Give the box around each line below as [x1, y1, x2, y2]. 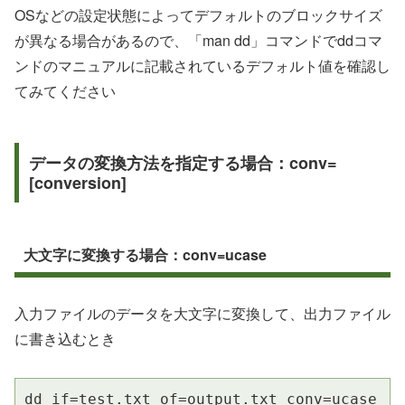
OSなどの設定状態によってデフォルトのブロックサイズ [14, 4, 382, 25]
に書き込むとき [14, 328, 116, 350]
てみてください [14, 80, 116, 101]
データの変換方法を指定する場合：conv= [28, 150, 337, 174]
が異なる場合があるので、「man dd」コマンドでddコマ [14, 29, 382, 51]
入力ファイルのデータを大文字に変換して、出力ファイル [14, 303, 391, 325]
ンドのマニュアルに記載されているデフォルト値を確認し [14, 54, 391, 76]
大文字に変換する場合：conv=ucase [23, 243, 267, 265]
